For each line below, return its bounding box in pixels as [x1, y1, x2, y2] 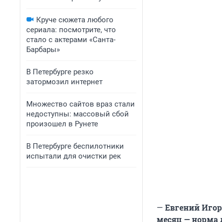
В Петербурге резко [26, 67, 94, 76]
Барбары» [26, 45, 60, 54]
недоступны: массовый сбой [26, 110, 129, 118]
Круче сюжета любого [36, 15, 113, 24]
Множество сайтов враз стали [26, 100, 135, 109]
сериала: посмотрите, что [26, 25, 116, 34]
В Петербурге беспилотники [26, 142, 124, 151]
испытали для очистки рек [26, 152, 121, 161]
